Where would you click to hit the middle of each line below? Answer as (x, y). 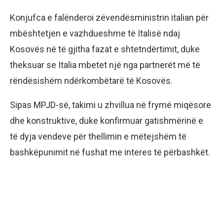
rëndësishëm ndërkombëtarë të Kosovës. (91, 80)
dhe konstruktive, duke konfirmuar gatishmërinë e (107, 120)
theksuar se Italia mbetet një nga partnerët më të (105, 65)
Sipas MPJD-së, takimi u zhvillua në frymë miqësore (110, 105)
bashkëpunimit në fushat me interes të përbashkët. (110, 152)
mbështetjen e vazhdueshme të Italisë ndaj (95, 33)
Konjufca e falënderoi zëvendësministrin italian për (109, 17)
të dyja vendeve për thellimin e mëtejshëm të (98, 136)
